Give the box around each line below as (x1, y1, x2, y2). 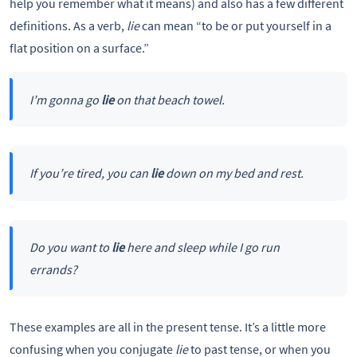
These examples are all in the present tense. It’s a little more (10, 319, 326, 335)
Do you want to (29, 238, 112, 255)
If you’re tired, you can (29, 165, 148, 182)
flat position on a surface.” (10, 40, 149, 57)
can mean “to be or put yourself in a (139, 18, 331, 34)
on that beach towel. (113, 91, 225, 108)
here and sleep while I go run (124, 238, 280, 255)
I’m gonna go (29, 91, 101, 108)
